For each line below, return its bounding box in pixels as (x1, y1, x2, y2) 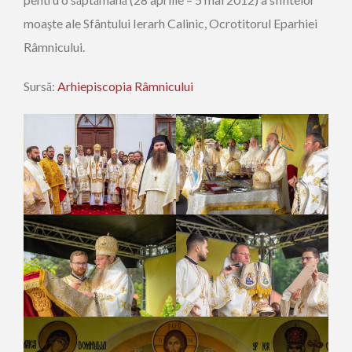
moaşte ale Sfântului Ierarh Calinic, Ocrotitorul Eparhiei (24, 16, 317, 31)
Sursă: (24, 79, 57, 93)
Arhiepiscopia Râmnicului (57, 79, 193, 93)
